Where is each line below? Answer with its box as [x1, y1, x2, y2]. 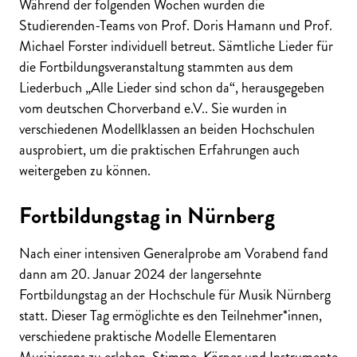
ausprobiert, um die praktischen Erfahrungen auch [19, 139, 300, 160]
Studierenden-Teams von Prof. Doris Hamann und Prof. [19, 14, 332, 36]
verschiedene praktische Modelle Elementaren [19, 325, 277, 347]
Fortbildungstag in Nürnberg [19, 199, 275, 232]
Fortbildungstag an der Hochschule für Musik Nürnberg [19, 284, 331, 305]
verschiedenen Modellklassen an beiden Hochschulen [19, 118, 315, 139]
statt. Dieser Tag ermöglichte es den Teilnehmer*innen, [19, 304, 322, 326]
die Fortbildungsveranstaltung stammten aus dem [19, 56, 293, 77]
